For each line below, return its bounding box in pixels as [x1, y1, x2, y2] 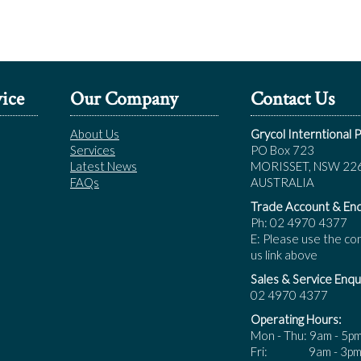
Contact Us [251, 85, 334, 111]
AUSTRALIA [251, 174, 314, 189]
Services [70, 142, 115, 157]
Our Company [70, 85, 178, 111]
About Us [70, 126, 119, 141]
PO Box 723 [251, 142, 314, 157]
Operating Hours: [251, 311, 342, 326]
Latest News [70, 158, 137, 173]
